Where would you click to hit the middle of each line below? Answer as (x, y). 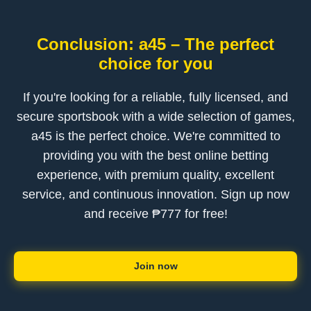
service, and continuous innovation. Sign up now (155, 194)
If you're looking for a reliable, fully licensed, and (155, 97)
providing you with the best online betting (155, 155)
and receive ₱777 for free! (155, 214)
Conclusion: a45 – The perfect (155, 44)
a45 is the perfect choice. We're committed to (155, 136)
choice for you (155, 64)
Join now (155, 266)
